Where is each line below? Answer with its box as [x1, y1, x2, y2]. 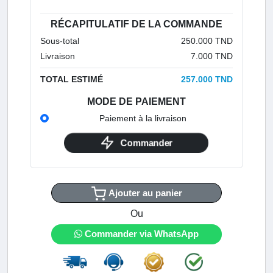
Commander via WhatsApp [82, 228, 199, 239]
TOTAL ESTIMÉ [40, 74, 103, 84]
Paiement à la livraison [99, 113, 186, 123]
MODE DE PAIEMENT [87, 96, 186, 107]
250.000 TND [181, 35, 233, 46]
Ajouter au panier [108, 187, 182, 198]
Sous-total [40, 35, 79, 46]
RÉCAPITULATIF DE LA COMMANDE [51, 18, 222, 29]
